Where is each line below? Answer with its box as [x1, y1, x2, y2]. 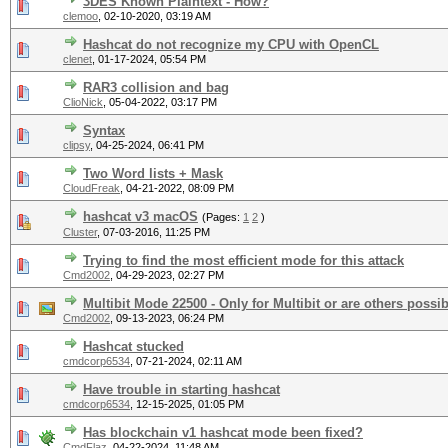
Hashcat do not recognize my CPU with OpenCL [83, 37, 379, 52]
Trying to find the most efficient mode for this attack [83, 253, 404, 268]
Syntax [83, 123, 125, 138]
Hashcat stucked [83, 339, 184, 354]
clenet [63, 53, 92, 65]
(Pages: [202, 211, 243, 223]
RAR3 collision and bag [83, 80, 229, 95]
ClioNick [63, 96, 103, 108]
